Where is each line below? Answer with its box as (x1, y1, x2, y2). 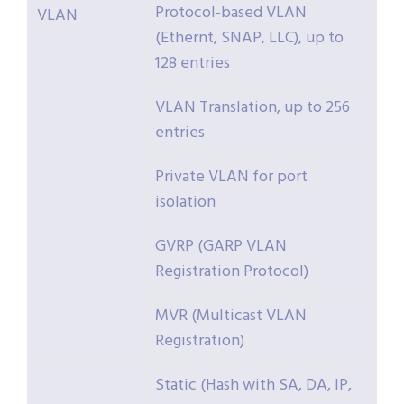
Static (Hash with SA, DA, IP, (155, 372, 352, 399)
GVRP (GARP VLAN (155, 234, 287, 261)
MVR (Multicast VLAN (155, 303, 307, 330)
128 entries (155, 50, 230, 78)
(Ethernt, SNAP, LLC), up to (155, 25, 344, 52)
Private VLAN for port (155, 164, 308, 191)
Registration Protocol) (155, 259, 308, 286)
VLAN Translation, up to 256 (155, 95, 350, 122)
